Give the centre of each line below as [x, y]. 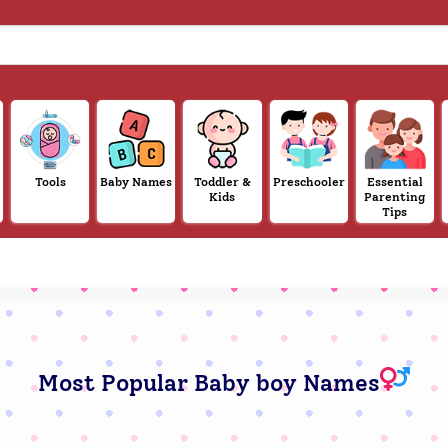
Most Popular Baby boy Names [209, 382]
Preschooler [308, 182]
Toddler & [222, 182]
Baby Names [136, 182]
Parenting [395, 197]
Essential [394, 182]
